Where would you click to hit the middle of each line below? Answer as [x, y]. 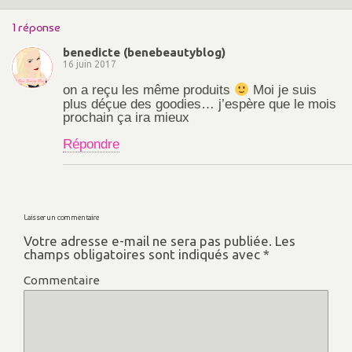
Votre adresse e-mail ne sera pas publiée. [148, 240]
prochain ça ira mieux [126, 117]
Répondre [91, 144]
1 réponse [36, 28]
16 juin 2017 [90, 64]
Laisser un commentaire [61, 217]
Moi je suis [283, 90]
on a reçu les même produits [148, 90]
